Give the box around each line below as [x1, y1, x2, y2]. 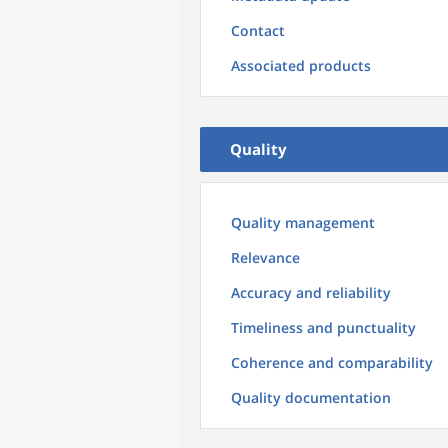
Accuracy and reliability [231, 283, 391, 302]
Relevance [231, 248, 300, 267]
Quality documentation [231, 388, 391, 407]
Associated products [231, 56, 371, 75]
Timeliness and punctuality [231, 318, 416, 337]
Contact [231, 21, 285, 40]
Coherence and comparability [231, 353, 433, 372]
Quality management [231, 213, 375, 232]
